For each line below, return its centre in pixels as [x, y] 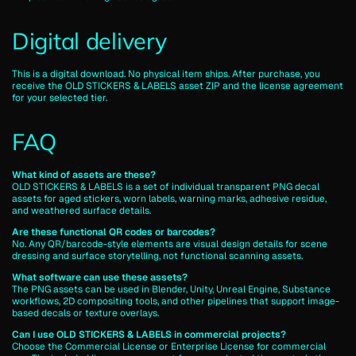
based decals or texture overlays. [85, 313]
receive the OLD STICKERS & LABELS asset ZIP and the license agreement [178, 85]
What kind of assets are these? [84, 174]
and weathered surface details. [81, 210]
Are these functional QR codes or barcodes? [114, 232]
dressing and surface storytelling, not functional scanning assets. [157, 255]
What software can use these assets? [100, 277]
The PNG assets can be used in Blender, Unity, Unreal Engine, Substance [171, 289]
